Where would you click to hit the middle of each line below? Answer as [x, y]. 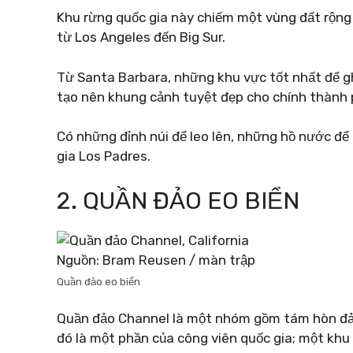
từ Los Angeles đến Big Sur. [141, 37]
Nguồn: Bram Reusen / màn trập [156, 260]
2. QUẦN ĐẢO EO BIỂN [178, 201]
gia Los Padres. [104, 156]
